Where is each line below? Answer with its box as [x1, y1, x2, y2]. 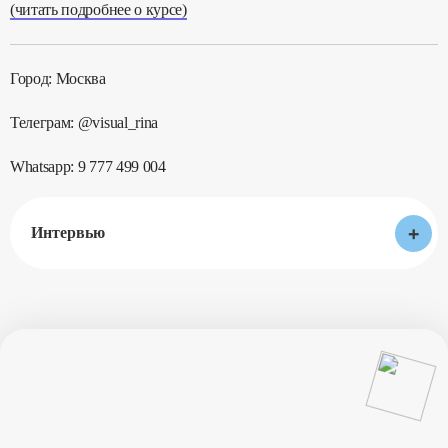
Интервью [31, 224, 105, 241]
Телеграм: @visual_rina [10, 114, 158, 131]
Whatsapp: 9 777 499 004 [10, 158, 166, 175]
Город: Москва [10, 70, 106, 87]
